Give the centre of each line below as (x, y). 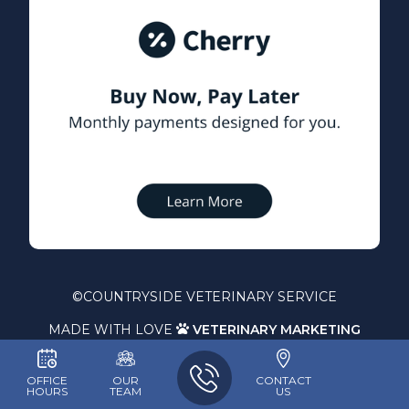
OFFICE (47, 380)
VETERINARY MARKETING (277, 329)
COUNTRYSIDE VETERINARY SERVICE (210, 296)
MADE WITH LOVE (112, 329)
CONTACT (283, 380)
